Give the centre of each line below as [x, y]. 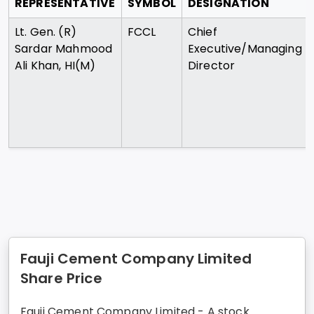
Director [212, 66]
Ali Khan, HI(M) [55, 66]
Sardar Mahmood [64, 49]
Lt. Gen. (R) [46, 32]
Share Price [61, 279]
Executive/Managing [245, 49]
